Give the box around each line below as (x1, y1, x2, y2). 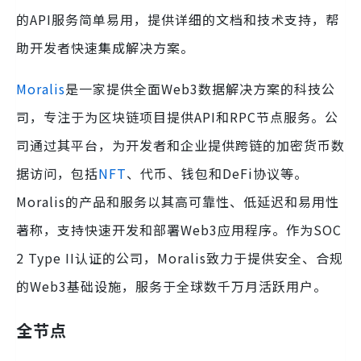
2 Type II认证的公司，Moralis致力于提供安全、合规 (16, 247, 343, 268)
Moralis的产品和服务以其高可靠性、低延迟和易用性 (16, 191, 339, 211)
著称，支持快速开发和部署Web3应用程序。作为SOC (16, 219, 342, 239)
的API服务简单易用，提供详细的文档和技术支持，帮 (16, 9, 339, 29)
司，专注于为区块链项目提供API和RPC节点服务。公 (16, 106, 338, 127)
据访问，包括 (16, 163, 98, 183)
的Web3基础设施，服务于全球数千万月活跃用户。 (16, 276, 327, 296)
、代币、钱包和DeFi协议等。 (127, 163, 308, 183)
